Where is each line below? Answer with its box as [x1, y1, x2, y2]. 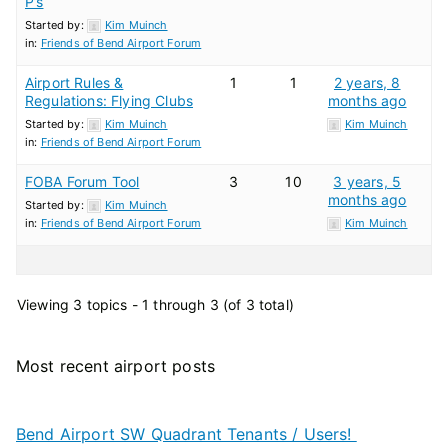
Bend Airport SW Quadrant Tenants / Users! [16, 424, 357, 444]
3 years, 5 [333, 173, 402, 190]
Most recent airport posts [16, 356, 215, 376]
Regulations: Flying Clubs [25, 92, 194, 109]
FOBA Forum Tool [25, 173, 140, 190]
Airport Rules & [25, 74, 124, 91]
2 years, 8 [333, 74, 401, 91]
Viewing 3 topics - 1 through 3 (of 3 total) [17, 296, 294, 313]
